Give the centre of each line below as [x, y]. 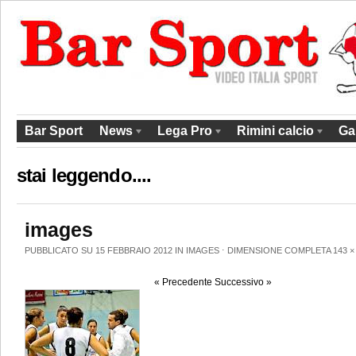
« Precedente [183, 282]
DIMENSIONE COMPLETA [279, 251]
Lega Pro [185, 131]
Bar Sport [54, 131]
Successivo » [243, 282]
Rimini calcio [275, 131]
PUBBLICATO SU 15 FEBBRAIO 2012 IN [105, 251]
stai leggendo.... [84, 175]
